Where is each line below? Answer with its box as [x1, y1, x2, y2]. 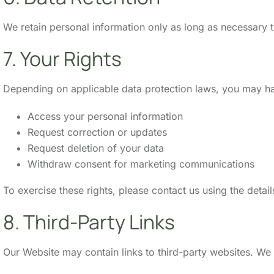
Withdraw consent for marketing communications [28, 157, 254, 170]
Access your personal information [28, 109, 183, 122]
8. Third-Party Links [3, 208, 175, 235]
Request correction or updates [28, 125, 167, 138]
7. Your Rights [3, 45, 122, 72]
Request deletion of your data [28, 141, 164, 154]
